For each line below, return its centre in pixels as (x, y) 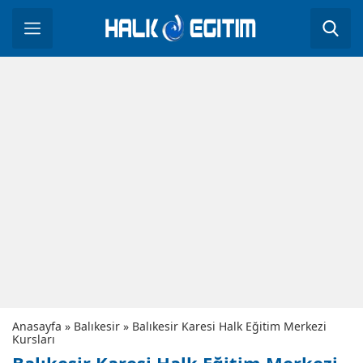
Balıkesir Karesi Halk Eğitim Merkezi (229, 326)
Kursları (34, 339)
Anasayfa (37, 326)
